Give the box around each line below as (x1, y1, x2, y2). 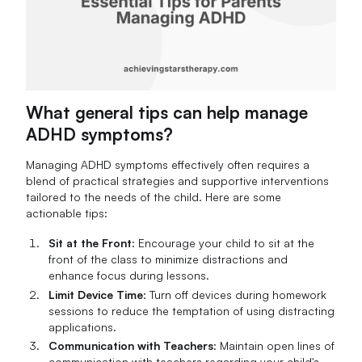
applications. (48, 319, 117, 334)
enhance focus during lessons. (48, 268, 210, 283)
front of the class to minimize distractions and (48, 252, 288, 267)
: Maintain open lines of (213, 339, 335, 353)
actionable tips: (26, 205, 108, 220)
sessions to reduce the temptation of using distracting (48, 303, 335, 318)
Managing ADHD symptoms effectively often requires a (26, 157, 310, 171)
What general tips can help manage (26, 101, 309, 123)
